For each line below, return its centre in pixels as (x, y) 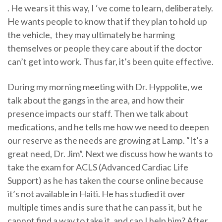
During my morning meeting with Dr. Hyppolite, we (105, 87)
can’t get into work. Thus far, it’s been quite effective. (111, 62)
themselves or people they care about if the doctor (105, 48)
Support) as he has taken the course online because (106, 181)
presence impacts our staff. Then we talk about (98, 114)
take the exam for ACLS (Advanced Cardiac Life (98, 167)
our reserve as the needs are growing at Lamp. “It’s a (108, 140)
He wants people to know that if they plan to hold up (107, 22)
